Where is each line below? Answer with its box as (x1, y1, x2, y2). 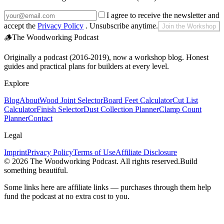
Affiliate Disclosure (115, 147, 177, 156)
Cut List (172, 95, 198, 104)
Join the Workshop (162, 22, 216, 30)
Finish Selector (36, 104, 83, 113)
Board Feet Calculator (103, 95, 172, 104)
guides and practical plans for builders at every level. (4, 61, 169, 70)
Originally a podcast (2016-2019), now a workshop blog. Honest (4, 52, 208, 61)
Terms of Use (73, 147, 115, 156)
